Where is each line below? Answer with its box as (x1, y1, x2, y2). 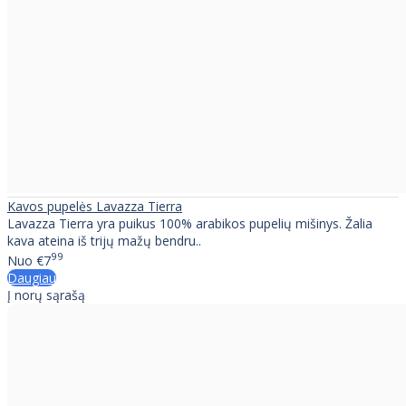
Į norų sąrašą (7, 285, 85, 304)
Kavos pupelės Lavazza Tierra (7, 197, 182, 215)
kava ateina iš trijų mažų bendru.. (7, 231, 201, 249)
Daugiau (7, 268, 56, 286)
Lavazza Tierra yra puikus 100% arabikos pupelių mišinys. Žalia (7, 214, 372, 232)
